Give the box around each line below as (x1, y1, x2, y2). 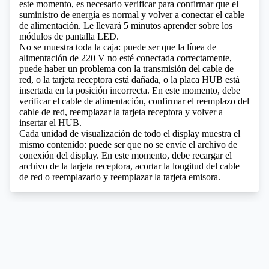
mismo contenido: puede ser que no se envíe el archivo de (19, 139, 237, 150)
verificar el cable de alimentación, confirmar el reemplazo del (19, 96, 249, 106)
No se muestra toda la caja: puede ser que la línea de (19, 42, 216, 52)
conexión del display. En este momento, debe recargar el (19, 150, 232, 160)
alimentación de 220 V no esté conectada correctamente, (19, 53, 232, 63)
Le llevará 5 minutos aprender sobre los (83, 20, 232, 31)
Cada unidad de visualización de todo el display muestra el (19, 128, 240, 139)
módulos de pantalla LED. (19, 31, 119, 41)
